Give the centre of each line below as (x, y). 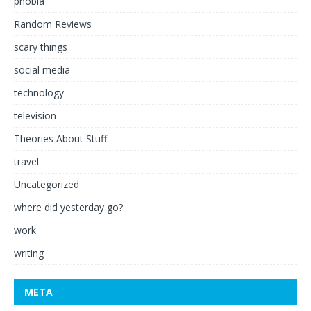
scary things (41, 47)
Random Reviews (53, 24)
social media (42, 70)
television (35, 116)
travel (26, 162)
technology (39, 93)
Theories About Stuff (60, 139)
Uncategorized (47, 185)
